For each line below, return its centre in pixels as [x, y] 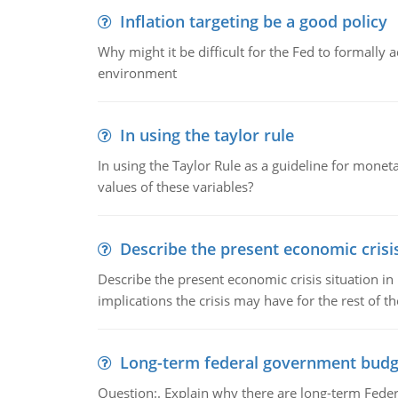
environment [137, 73]
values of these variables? [175, 187]
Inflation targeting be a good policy [253, 21]
